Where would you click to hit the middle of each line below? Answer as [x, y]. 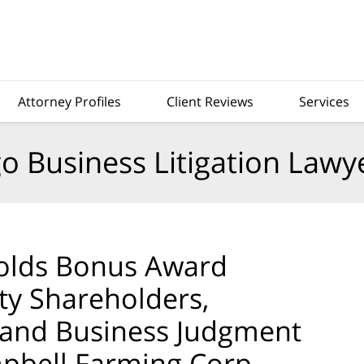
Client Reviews [210, 102]
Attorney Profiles [69, 102]
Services [324, 102]
